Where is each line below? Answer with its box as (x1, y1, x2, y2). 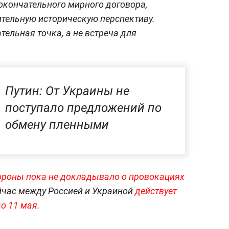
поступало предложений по (5, 100, 162, 115)
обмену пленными (5, 117, 109, 132)
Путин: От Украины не (5, 83, 129, 98)
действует (135, 185, 177, 196)
